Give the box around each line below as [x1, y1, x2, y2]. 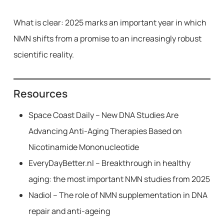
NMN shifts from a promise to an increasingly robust [13, 33, 201, 44]
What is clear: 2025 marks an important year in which [13, 17, 206, 28]
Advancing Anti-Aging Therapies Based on [28, 125, 182, 136]
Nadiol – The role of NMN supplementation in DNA [28, 189, 207, 200]
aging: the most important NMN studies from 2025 [28, 173, 210, 184]
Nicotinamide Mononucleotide [28, 141, 139, 152]
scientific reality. [13, 49, 74, 60]
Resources [13, 86, 67, 100]
